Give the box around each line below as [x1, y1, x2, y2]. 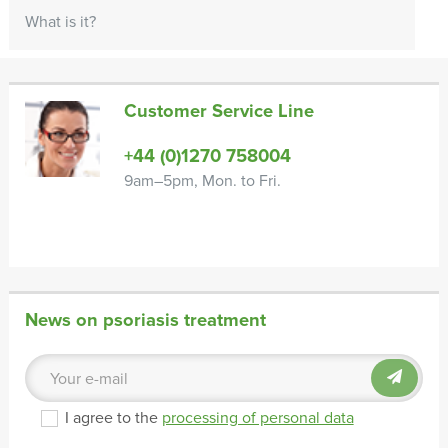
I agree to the [64, 408, 162, 429]
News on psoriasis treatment [24, 309, 266, 332]
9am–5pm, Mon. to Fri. [124, 171, 282, 192]
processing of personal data [161, 408, 354, 429]
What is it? [24, 12, 96, 33]
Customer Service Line [124, 100, 315, 123]
